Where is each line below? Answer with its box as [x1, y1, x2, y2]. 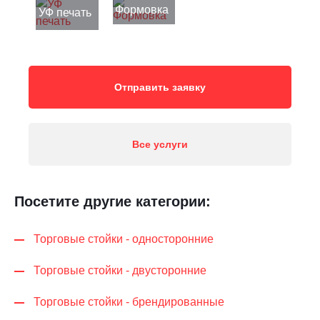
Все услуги [132, 138, 188, 150]
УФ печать [38, 6, 91, 19]
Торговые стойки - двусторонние [34, 264, 206, 276]
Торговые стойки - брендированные [34, 295, 224, 308]
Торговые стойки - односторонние [34, 232, 214, 245]
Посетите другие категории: [14, 193, 211, 209]
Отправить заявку [114, 81, 206, 93]
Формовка [115, 3, 169, 16]
